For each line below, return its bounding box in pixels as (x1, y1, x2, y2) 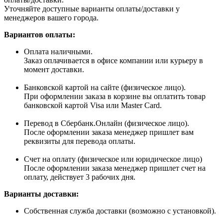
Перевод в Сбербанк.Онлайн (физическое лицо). (24, 119, 189, 128)
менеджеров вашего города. (4, 13, 99, 22)
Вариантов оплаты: (4, 30, 75, 39)
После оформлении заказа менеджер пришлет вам (24, 128, 194, 137)
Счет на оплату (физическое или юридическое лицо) (24, 155, 202, 164)
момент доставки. (24, 65, 84, 74)
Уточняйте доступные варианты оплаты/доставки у (4, 4, 180, 13)
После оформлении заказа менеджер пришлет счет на (24, 164, 206, 173)
